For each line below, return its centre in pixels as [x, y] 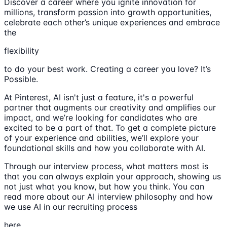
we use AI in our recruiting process [71, 206]
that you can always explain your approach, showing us [112, 176]
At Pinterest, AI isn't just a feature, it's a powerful [99, 97]
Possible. [21, 79]
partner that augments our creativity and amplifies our [110, 107]
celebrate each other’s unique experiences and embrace [112, 22]
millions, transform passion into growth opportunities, [108, 12]
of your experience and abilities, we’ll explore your [101, 138]
